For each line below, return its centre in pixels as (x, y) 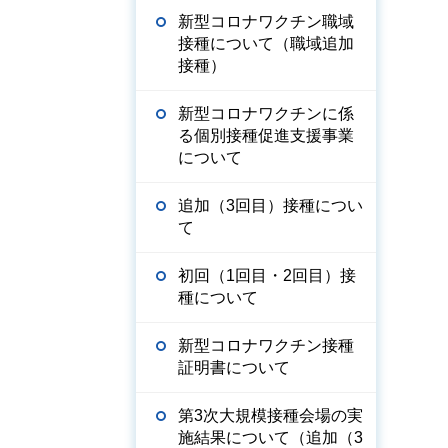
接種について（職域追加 (266, 43)
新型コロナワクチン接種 (266, 345)
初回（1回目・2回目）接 (267, 275)
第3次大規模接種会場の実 (270, 415)
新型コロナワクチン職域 (266, 21)
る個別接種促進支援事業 (266, 135)
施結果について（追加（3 (270, 437)
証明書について (234, 367)
